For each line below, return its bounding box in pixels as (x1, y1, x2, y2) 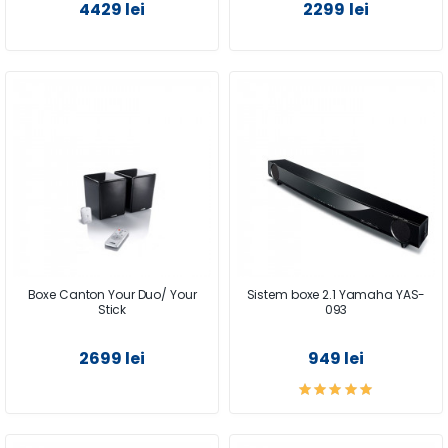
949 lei (307, 346, 365, 370)
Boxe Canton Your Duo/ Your (27, 285, 197, 303)
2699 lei (78, 346, 146, 370)
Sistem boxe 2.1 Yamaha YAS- (246, 285, 426, 303)
